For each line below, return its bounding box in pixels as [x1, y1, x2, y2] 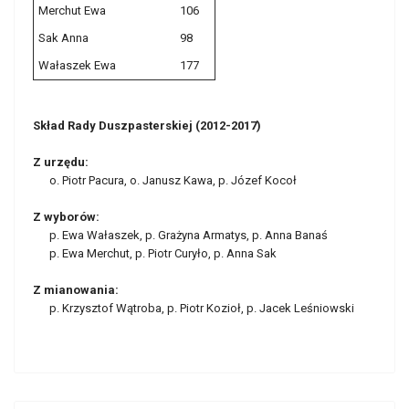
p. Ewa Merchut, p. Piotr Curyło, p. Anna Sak [33, 246, 277, 260]
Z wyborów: [33, 210, 100, 224]
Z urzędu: [33, 155, 89, 169]
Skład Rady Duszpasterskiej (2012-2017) [33, 119, 261, 132]
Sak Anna [38, 31, 89, 45]
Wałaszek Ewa [38, 58, 116, 72]
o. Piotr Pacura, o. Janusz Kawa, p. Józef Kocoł [33, 173, 297, 187]
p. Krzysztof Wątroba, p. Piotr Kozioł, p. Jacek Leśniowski [33, 301, 354, 315]
